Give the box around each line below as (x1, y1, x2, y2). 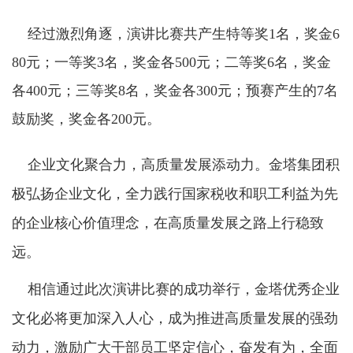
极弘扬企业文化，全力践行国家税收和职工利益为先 (12, 186, 338, 203)
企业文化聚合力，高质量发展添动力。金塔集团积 (12, 157, 340, 173)
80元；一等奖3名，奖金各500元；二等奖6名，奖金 (12, 54, 331, 71)
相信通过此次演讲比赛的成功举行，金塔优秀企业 (12, 281, 340, 298)
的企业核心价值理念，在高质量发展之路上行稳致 (12, 215, 324, 232)
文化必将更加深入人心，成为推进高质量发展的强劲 (12, 310, 338, 327)
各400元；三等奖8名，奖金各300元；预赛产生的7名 (12, 83, 338, 99)
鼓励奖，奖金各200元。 (12, 111, 161, 128)
